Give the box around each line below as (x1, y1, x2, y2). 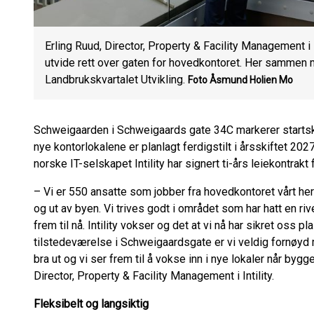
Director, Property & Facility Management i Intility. (34, 269, 274, 282)
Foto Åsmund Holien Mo (188, 74, 293, 86)
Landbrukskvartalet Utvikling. (45, 73, 185, 86)
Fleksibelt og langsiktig (34, 297, 149, 310)
